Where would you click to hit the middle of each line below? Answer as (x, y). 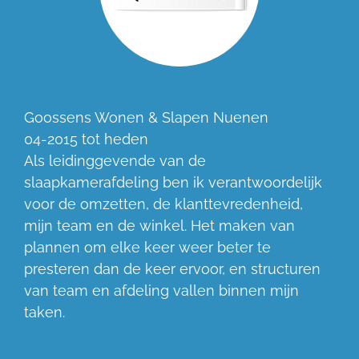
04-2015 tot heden (86, 139)
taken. (44, 313)
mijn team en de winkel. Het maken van (159, 226)
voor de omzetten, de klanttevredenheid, (163, 204)
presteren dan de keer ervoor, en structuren (172, 269)
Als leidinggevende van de (115, 161)
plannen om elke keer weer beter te (147, 248)
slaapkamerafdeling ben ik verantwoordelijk (173, 183)
